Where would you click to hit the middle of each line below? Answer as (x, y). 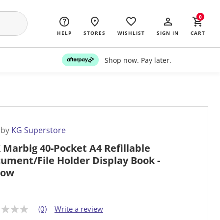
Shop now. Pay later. (138, 60)
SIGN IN (168, 33)
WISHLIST (131, 33)
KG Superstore (39, 130)
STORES (95, 33)
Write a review (79, 209)
